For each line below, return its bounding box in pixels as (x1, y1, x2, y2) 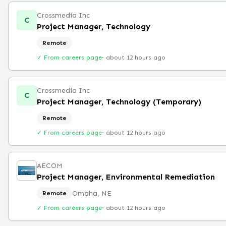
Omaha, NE (72, 189, 111, 198)
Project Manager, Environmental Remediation (37, 172, 215, 182)
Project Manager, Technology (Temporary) (37, 97, 201, 106)
